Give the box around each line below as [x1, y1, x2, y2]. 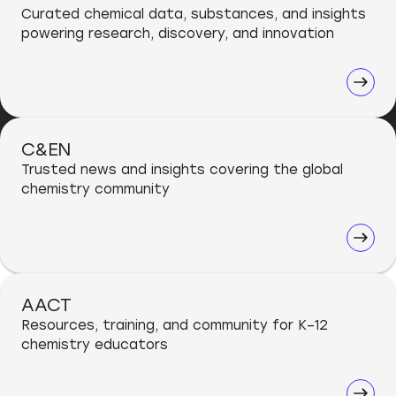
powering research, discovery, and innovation [21, 25, 334, 42]
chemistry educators [21, 336, 168, 353]
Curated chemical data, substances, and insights [21, 5, 366, 22]
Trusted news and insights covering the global [21, 161, 343, 178]
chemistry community [21, 180, 170, 197]
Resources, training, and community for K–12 [21, 316, 328, 333]
